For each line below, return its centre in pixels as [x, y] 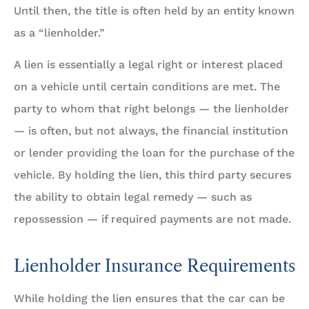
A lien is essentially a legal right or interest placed [148, 65]
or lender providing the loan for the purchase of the [154, 153]
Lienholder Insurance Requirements [154, 266]
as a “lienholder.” [59, 32]
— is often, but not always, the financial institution [151, 131]
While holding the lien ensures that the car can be [149, 299]
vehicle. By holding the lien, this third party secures [152, 175]
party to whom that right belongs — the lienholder [151, 109]
